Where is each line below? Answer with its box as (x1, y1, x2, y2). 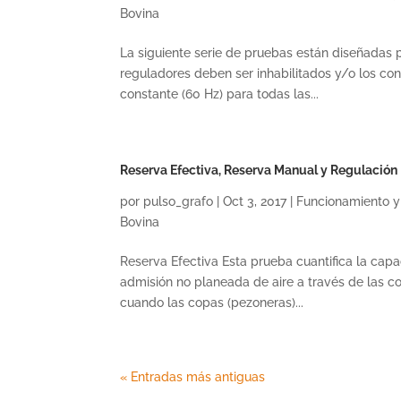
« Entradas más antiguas (120, 370, 266, 384)
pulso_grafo (143, 194, 214, 209)
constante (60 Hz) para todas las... (120, 87, 320, 101)
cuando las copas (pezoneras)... (120, 295, 304, 310)
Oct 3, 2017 (223, 194, 287, 209)
